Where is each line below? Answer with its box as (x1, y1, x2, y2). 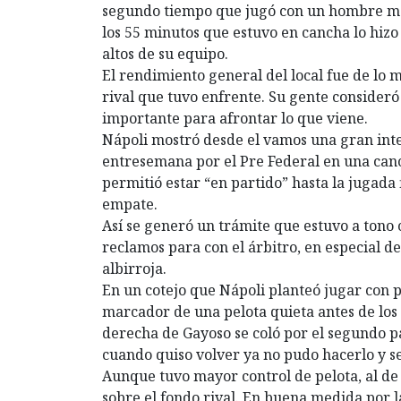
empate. (102, 193, 158, 214)
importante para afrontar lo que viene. (102, 107, 368, 128)
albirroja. (102, 258, 166, 278)
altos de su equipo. (102, 43, 228, 64)
